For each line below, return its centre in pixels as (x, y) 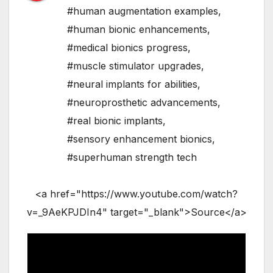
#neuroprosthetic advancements (142, 102)
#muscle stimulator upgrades (134, 66)
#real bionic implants (115, 120)
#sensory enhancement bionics (140, 139)
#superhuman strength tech (132, 157)
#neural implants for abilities (132, 84)
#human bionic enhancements (137, 29)
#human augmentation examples (143, 11)
